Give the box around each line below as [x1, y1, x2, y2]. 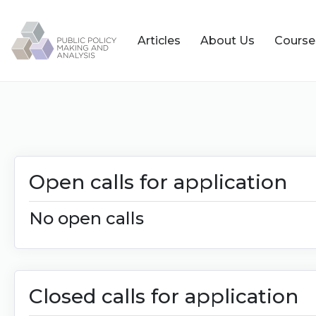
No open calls [28, 208, 144, 229]
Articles [138, 33, 181, 47]
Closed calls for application [28, 284, 298, 308]
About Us [200, 33, 255, 47]
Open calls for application [28, 170, 287, 194]
